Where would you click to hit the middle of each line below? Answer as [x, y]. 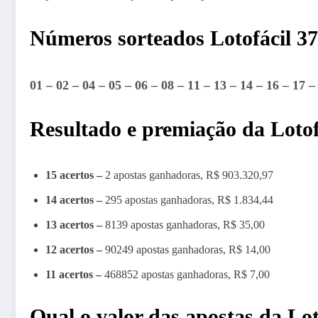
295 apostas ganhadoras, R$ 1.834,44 [189, 200]
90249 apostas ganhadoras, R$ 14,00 [186, 250]
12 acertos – [74, 250]
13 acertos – [75, 225]
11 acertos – [75, 275]
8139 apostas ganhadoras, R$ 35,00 [185, 225]
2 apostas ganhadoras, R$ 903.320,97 [188, 175]
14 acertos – [75, 200]
